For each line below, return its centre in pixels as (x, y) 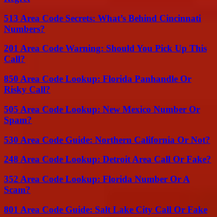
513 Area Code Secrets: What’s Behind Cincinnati (102, 18)
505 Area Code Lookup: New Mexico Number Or (102, 109)
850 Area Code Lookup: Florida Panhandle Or (98, 79)
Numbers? (24, 29)
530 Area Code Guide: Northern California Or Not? (107, 139)
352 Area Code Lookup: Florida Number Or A (97, 179)
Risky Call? (27, 90)
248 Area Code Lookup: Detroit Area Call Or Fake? (108, 159)
